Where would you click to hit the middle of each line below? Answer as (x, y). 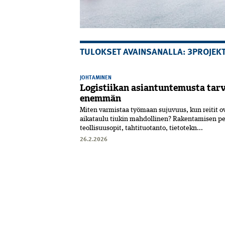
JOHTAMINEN (96, 77)
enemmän (100, 99)
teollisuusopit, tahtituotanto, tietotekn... (141, 128)
